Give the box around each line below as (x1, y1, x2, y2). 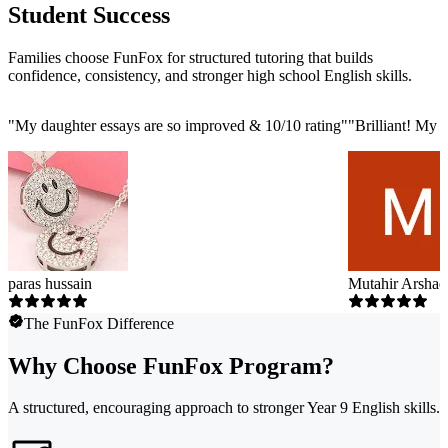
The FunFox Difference (24, 314, 174, 332)
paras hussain (8, 274, 92, 292)
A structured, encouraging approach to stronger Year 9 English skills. (8, 399, 440, 417)
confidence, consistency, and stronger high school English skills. (8, 66, 412, 84)
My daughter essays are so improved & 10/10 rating (15, 116, 341, 134)
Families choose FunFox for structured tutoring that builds (8, 48, 373, 66)
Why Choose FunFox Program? (8, 352, 334, 379)
